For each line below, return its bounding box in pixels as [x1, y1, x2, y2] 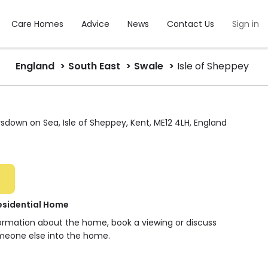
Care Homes [11, 18, 63, 30]
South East [68, 59, 120, 73]
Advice [81, 18, 109, 30]
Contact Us [167, 18, 214, 30]
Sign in [232, 18, 259, 30]
